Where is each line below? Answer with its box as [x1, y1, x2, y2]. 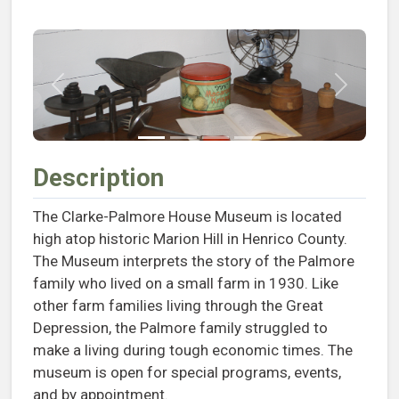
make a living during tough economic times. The [33, 341, 353, 360]
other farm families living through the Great [33, 297, 323, 315]
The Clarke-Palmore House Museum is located [33, 208, 342, 226]
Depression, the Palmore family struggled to [33, 319, 328, 338]
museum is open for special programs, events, [33, 363, 341, 382]
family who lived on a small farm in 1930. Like [33, 274, 338, 293]
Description [33, 162, 164, 192]
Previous [56, 86, 115, 105]
